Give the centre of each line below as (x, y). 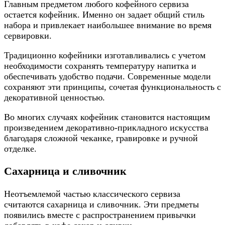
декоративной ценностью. (54, 98)
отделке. (20, 149)
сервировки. (28, 36)
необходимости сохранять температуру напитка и (100, 66)
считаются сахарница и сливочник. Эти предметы (101, 204)
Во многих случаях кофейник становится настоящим (107, 117)
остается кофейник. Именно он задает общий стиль (104, 15)
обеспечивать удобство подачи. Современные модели (107, 77)
